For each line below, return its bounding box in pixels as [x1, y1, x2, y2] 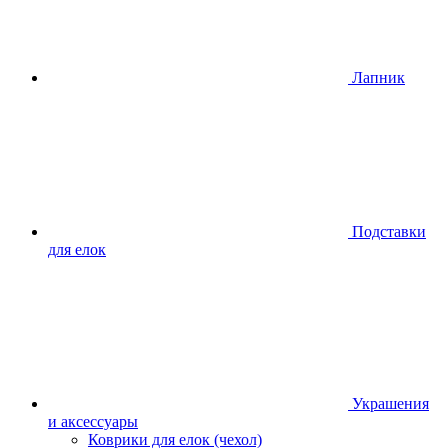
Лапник [352, 69, 405, 86]
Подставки [352, 223, 426, 240]
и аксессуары [48, 413, 138, 430]
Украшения [352, 395, 429, 412]
